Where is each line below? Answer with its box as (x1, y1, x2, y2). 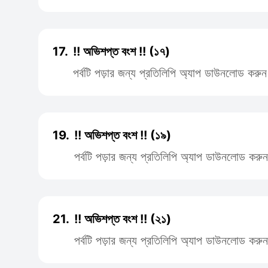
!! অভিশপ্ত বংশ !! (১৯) (74, 128, 171, 142)
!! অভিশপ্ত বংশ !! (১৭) (73, 44, 170, 59)
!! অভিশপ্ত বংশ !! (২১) (74, 212, 171, 226)
